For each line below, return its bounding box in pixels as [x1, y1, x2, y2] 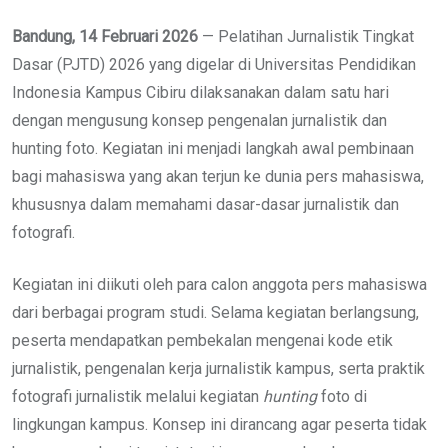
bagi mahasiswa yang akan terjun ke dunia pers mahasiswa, [12, 166, 424, 186]
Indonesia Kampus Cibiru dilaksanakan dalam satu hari [12, 82, 389, 102]
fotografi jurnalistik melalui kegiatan [12, 386, 263, 406]
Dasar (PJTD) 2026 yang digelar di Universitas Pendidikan [12, 54, 416, 74]
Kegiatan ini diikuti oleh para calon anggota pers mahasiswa [12, 274, 427, 294]
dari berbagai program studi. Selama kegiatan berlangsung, [12, 302, 419, 322]
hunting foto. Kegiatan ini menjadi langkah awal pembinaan [12, 138, 414, 158]
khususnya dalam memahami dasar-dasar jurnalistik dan [12, 194, 399, 214]
